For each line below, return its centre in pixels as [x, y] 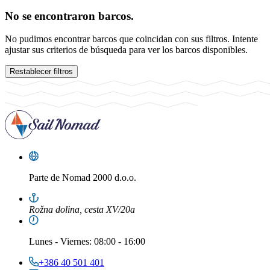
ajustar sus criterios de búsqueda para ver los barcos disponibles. [126, 50]
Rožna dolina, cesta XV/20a [82, 210]
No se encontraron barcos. [69, 16]
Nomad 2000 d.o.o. [98, 178]
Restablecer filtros [41, 72]
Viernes [75, 242]
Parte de [44, 178]
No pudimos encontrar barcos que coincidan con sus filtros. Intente [131, 39]
